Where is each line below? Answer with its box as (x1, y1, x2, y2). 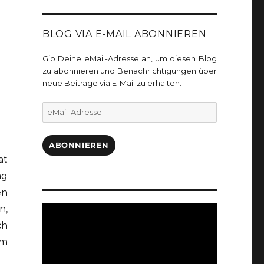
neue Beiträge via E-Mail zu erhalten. (42, 78, 181, 88)
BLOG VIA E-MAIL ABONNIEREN (42, 28, 207, 40)
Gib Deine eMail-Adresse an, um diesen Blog (42, 54, 217, 64)
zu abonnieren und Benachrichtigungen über (42, 66, 217, 76)
